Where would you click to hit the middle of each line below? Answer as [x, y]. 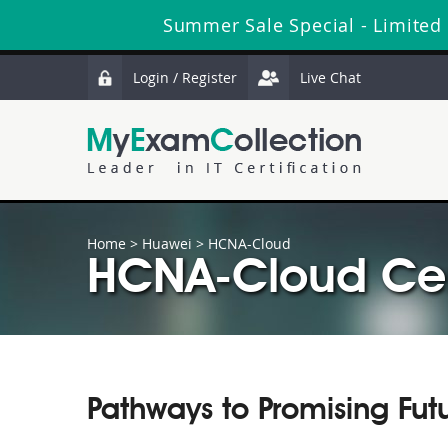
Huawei [167, 243]
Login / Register [185, 77]
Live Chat [330, 77]
